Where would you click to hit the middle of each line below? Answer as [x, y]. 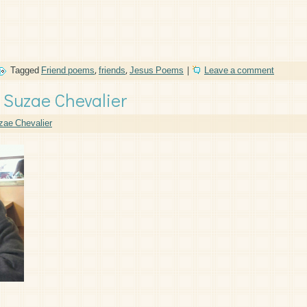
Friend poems [68, 71]
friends [112, 71]
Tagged [25, 71]
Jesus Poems [157, 71]
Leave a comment [239, 71]
